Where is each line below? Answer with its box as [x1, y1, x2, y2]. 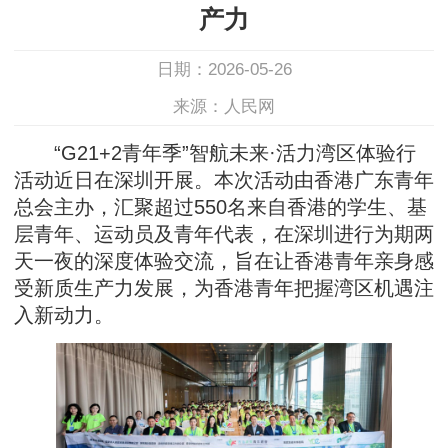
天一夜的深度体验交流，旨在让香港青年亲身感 [14, 250, 434, 272]
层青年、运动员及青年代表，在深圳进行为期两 [14, 223, 434, 245]
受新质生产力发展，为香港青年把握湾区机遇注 [14, 277, 434, 299]
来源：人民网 [173, 97, 275, 116]
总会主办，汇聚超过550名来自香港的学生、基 [14, 196, 427, 218]
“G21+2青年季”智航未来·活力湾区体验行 [14, 142, 416, 164]
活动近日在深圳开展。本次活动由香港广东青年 [14, 169, 434, 191]
